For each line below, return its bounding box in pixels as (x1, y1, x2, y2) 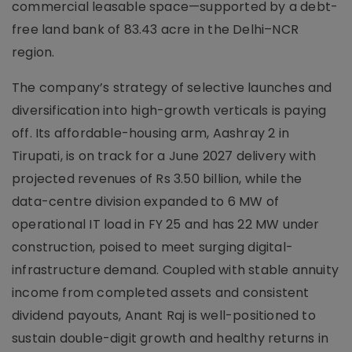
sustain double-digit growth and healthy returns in (12, 328, 329, 347)
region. (12, 42, 55, 61)
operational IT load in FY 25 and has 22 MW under (12, 214, 320, 233)
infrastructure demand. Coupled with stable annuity (12, 260, 339, 279)
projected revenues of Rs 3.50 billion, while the (12, 169, 302, 188)
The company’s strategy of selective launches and (12, 78, 332, 97)
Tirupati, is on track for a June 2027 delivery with (12, 146, 317, 165)
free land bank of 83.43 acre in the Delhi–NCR (12, 20, 299, 38)
